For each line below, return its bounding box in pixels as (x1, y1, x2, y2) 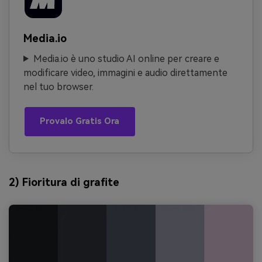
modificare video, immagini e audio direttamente (23, 67, 227, 78)
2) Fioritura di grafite (9, 175, 119, 188)
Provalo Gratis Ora (40, 116, 120, 127)
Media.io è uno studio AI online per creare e (33, 53, 219, 64)
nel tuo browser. (23, 81, 94, 92)
